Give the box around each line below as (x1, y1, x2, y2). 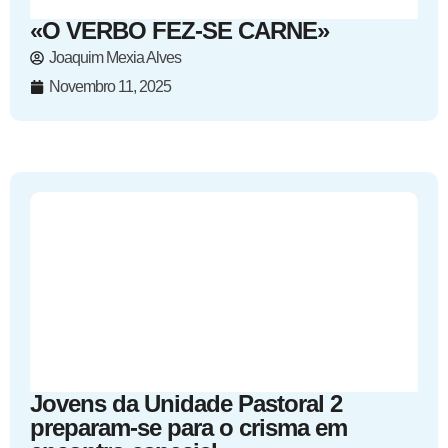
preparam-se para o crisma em (30, 414, 347, 441)
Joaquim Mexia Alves (49, 49, 181, 66)
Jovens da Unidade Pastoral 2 (30, 390, 342, 417)
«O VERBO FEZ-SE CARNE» (30, 17, 329, 44)
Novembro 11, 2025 (49, 78, 171, 95)
